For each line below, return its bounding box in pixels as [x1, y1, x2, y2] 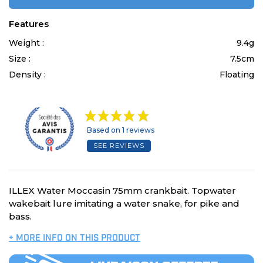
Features [9, 18, 49, 30]
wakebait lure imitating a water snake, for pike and [9, 198, 240, 210]
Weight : [9, 38, 46, 49]
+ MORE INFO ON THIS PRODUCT [9, 234, 140, 244]
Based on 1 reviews [86, 126, 154, 135]
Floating [220, 69, 254, 80]
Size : [9, 53, 33, 65]
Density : [9, 69, 48, 80]
